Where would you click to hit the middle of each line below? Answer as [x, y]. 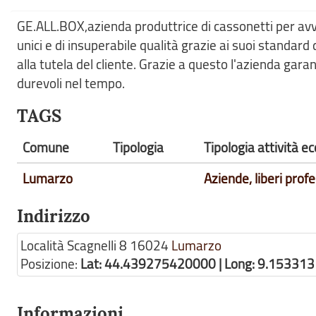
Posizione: [50, 264]
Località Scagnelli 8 [74, 245]
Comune [46, 147]
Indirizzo [54, 216]
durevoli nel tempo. [71, 83]
